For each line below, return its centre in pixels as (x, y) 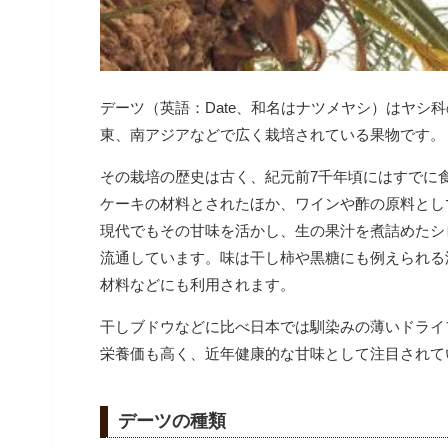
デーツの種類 (172, 421)
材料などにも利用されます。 (197, 284)
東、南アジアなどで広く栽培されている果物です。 (272, 134)
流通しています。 (160, 257)
